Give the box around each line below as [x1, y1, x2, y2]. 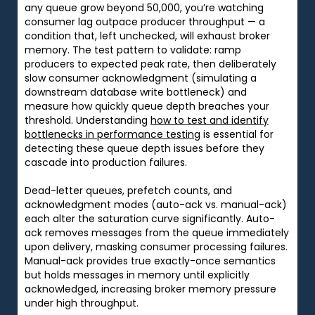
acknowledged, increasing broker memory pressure [25, 281, 276, 296]
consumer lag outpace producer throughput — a [25, 14, 265, 29]
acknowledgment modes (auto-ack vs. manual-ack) [25, 197, 287, 212]
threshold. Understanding [25, 112, 150, 127]
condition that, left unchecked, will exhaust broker [25, 28, 270, 43]
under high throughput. [25, 295, 139, 310]
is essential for [200, 127, 274, 141]
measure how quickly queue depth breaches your [25, 98, 269, 113]
